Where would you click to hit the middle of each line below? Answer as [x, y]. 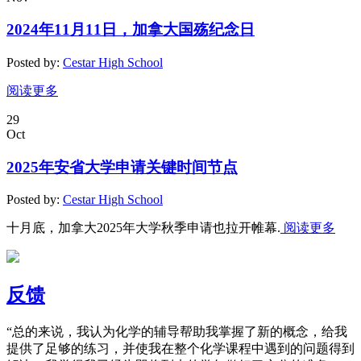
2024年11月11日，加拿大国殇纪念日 [131, 30]
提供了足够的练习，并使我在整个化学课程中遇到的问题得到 [180, 349]
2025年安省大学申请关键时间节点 [122, 167]
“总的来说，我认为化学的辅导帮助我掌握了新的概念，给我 [177, 332]
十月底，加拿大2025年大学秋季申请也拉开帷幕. [143, 228]
